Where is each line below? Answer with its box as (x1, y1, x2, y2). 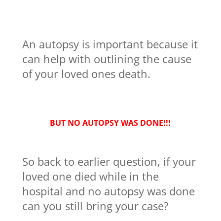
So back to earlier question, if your (22, 153, 196, 169)
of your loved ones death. (22, 66, 150, 81)
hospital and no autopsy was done (22, 183, 195, 198)
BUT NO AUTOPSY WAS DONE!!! (50, 117, 171, 128)
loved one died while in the (22, 168, 159, 184)
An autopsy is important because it (22, 36, 198, 51)
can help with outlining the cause (22, 51, 191, 66)
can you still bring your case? (22, 198, 169, 213)
